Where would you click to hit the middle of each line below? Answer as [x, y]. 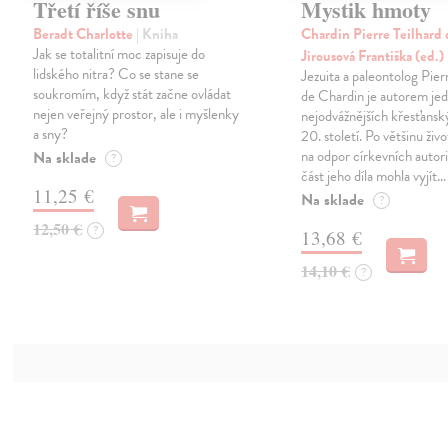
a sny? [51, 134]
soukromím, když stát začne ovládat [132, 94]
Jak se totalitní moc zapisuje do [119, 54]
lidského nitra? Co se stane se [116, 74]
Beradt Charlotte [85, 34]
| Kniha [157, 34]
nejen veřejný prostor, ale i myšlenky [136, 114]
